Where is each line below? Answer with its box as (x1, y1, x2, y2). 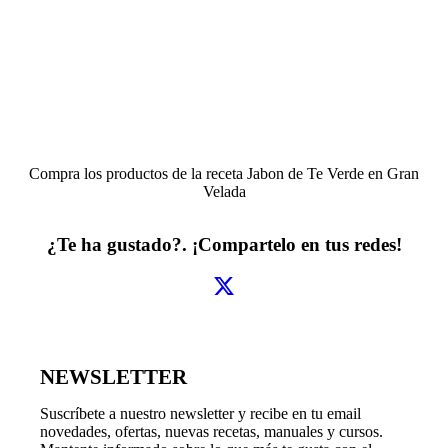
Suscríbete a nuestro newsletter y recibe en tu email (39, 404, 361, 422)
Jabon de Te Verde (247, 164, 364, 182)
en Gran (364, 164, 419, 182)
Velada (202, 182, 246, 200)
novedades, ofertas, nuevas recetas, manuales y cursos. (39, 422, 383, 440)
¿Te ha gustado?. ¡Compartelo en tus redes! (46, 234, 402, 256)
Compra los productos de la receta (29, 164, 247, 182)
